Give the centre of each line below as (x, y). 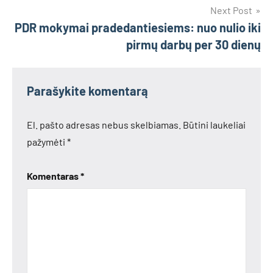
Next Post (231, 10)
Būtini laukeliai (214, 125)
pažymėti (47, 142)
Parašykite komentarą (87, 91)
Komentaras (54, 176)
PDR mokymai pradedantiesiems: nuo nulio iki (138, 27)
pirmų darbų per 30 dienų (193, 44)
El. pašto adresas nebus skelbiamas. (104, 125)
